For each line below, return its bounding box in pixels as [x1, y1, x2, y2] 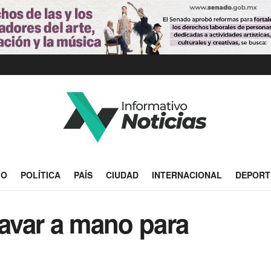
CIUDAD [105, 169, 139, 181]
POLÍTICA [20, 169, 60, 181]
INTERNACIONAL [151, 169, 222, 181]
